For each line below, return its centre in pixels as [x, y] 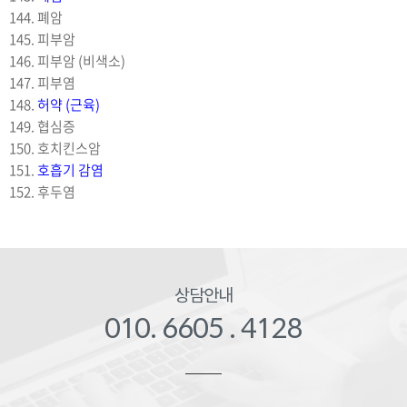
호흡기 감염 [70, 169]
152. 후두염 [42, 191]
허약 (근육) [69, 104]
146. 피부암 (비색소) [67, 60]
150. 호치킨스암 [55, 148]
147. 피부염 [42, 82]
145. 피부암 [42, 39]
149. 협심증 [42, 126]
